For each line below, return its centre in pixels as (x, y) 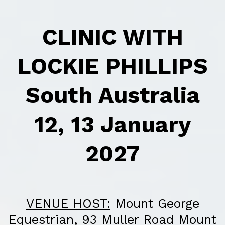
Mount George (155, 204)
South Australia (113, 95)
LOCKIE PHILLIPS (113, 66)
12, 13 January (113, 124)
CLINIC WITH (113, 37)
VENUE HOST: (68, 204)
